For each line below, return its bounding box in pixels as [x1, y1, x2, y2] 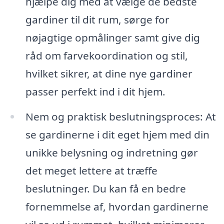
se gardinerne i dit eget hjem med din [25, 127, 209, 142]
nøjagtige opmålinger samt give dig [25, 30, 200, 45]
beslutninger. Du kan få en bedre [25, 181, 186, 196]
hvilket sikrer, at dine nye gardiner [25, 66, 192, 81]
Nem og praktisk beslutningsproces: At [25, 109, 216, 124]
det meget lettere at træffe [25, 163, 157, 178]
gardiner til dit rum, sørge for [25, 12, 169, 27]
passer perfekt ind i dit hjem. [25, 84, 165, 99]
